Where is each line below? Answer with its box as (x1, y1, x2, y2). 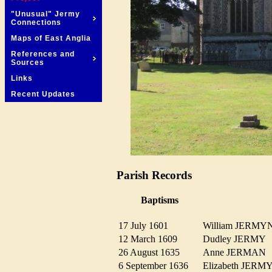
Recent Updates (11, 90, 75, 98)
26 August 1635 (118, 247, 187, 258)
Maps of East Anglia (11, 34, 91, 42)
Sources (11, 58, 44, 67)
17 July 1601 (118, 220, 175, 231)
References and (11, 50, 75, 58)
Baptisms (141, 194, 178, 205)
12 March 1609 (118, 234, 185, 245)
